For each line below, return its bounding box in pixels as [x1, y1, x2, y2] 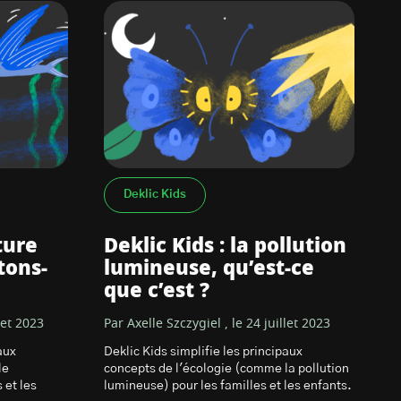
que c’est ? [104, 281, 209, 301]
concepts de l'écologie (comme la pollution [104, 363, 349, 375]
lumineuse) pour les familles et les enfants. [104, 380, 352, 392]
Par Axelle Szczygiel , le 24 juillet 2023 [104, 318, 330, 330]
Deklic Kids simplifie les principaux [104, 346, 303, 358]
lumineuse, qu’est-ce [104, 259, 314, 278]
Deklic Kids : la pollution [104, 236, 346, 256]
